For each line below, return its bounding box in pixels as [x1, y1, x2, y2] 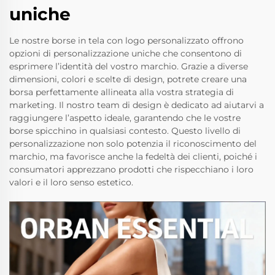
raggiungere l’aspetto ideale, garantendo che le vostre [9, 112, 241, 124]
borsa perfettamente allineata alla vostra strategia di [9, 87, 234, 98]
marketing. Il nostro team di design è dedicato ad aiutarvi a [9, 99, 264, 111]
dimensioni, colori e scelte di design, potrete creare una [9, 74, 247, 85]
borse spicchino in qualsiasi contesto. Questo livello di [9, 125, 241, 137]
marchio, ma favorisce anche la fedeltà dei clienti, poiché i [9, 151, 257, 163]
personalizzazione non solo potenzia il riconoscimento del [9, 138, 257, 150]
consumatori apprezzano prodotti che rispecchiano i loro [9, 164, 254, 176]
